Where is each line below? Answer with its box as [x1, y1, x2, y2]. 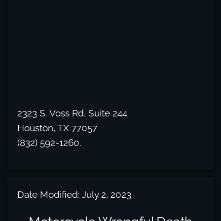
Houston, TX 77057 [17, 122, 97, 133]
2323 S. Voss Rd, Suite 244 [17, 108, 127, 118]
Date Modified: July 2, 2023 [17, 189, 131, 200]
